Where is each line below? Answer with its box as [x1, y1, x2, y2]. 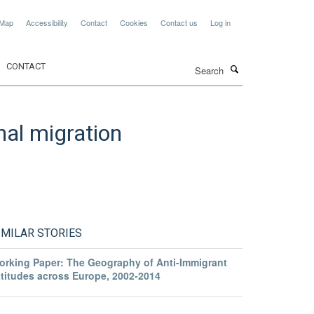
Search [125, 57, 156, 70]
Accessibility [26, 17, 68, 28]
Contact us [161, 17, 198, 28]
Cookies [120, 17, 148, 28]
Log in [210, 17, 231, 28]
